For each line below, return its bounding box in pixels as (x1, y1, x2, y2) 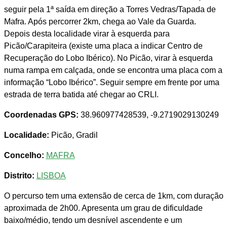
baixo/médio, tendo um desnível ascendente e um (4, 216, 182, 225)
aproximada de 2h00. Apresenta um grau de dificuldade (4, 204, 203, 213)
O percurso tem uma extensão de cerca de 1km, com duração (4, 192, 223, 201)
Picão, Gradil (49, 131, 98, 140)
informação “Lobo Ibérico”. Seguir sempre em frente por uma (4, 78, 219, 87)
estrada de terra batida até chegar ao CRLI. (4, 90, 159, 99)
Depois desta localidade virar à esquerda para (4, 29, 170, 39)
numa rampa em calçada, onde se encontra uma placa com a (4, 66, 222, 75)
